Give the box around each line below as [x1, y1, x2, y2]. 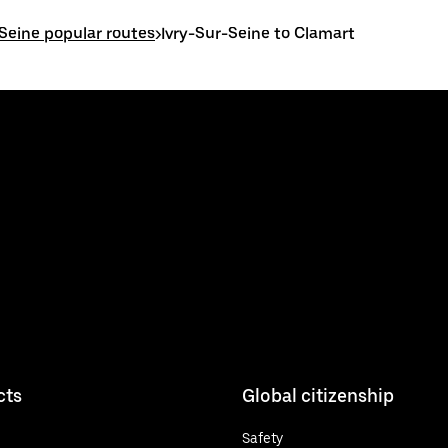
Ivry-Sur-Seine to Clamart [161, 24, 355, 43]
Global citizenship [242, 384, 394, 406]
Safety [242, 429, 283, 446]
